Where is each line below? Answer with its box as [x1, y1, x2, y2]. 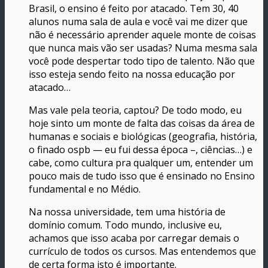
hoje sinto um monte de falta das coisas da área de [29, 117, 255, 130]
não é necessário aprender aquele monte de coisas [29, 28, 256, 42]
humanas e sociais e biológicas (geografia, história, [29, 130, 257, 144]
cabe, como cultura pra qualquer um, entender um [29, 156, 253, 170]
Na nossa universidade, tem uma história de [29, 205, 226, 219]
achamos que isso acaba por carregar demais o [29, 232, 239, 245]
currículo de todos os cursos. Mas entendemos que [29, 245, 256, 258]
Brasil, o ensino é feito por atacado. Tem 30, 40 [29, 2, 239, 16]
